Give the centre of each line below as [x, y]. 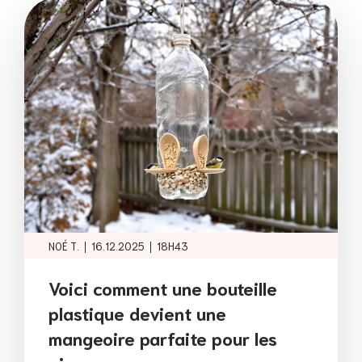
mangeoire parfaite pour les [163, 337]
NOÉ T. [64, 246]
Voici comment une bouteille [163, 287]
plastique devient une [137, 312]
